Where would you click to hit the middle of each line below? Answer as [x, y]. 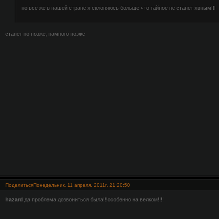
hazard [14, 199]
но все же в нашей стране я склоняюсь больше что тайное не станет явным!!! [119, 8]
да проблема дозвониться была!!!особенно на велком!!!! [93, 199]
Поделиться [19, 185]
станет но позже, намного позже [45, 34]
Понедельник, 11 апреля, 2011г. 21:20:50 [81, 185]
